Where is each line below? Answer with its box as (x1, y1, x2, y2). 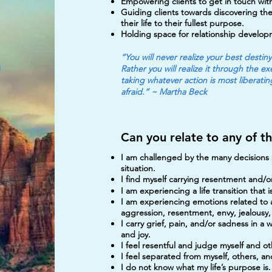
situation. (120, 163, 155, 174)
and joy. (120, 229, 151, 240)
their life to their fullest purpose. (120, 18, 244, 29)
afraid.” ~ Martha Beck (120, 86, 207, 97)
